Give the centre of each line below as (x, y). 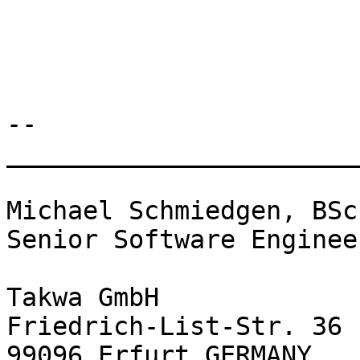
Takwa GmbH (83, 298)
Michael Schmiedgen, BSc (182, 211)
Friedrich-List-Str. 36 (174, 327)
